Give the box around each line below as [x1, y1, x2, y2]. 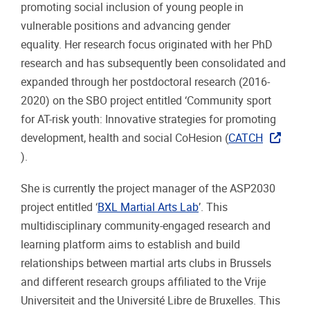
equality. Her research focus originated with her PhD [21, 38, 273, 52]
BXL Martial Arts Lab [98, 201, 199, 215]
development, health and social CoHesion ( [21, 131, 228, 145]
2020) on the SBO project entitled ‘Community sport [21, 94, 271, 108]
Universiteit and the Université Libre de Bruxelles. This [21, 294, 280, 308]
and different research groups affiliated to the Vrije [21, 275, 266, 289]
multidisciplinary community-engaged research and [21, 219, 271, 233]
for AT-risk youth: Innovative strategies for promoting [21, 113, 276, 127]
